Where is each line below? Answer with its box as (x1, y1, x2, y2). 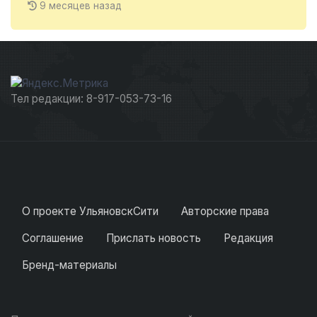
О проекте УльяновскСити (22, 204, 158, 219)
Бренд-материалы (22, 258, 117, 272)
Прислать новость (106, 231, 201, 246)
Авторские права (181, 204, 269, 219)
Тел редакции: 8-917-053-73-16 (11, 92, 172, 106)
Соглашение (22, 231, 83, 246)
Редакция (224, 231, 273, 246)
